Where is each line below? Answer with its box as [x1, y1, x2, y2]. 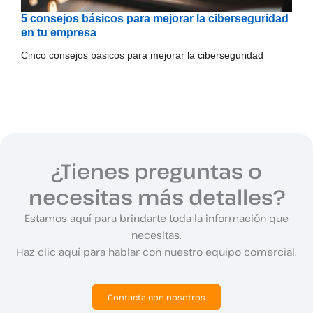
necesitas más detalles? [28, 183, 285, 211]
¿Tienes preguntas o [51, 157, 262, 185]
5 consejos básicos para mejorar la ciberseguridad [21, 12, 289, 24]
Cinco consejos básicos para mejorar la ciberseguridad [21, 49, 263, 61]
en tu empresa [21, 26, 96, 38]
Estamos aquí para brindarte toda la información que [24, 211, 289, 226]
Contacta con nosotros [108, 291, 205, 303]
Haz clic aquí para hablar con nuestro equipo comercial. [16, 245, 297, 259]
